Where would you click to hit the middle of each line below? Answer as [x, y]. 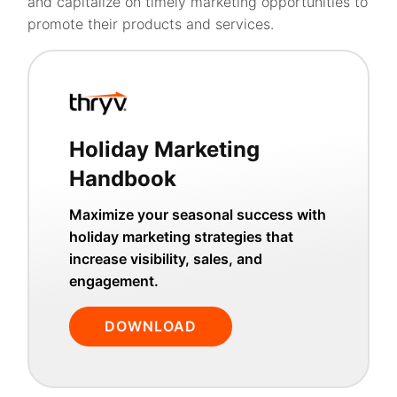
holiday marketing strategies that [182, 237]
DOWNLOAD [151, 327]
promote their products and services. [151, 24]
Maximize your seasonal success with [198, 215]
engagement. [114, 281]
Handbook [123, 179]
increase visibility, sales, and [166, 259]
